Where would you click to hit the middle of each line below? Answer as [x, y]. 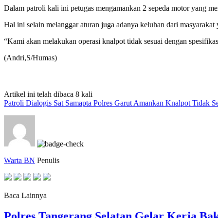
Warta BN [19, 160]
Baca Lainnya [25, 195]
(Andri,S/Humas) [30, 57]
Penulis [48, 160]
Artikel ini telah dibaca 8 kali [48, 94]
